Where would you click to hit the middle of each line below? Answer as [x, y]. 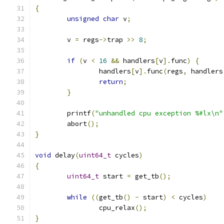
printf [79, 113]
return [111, 82]
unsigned [83, 19]
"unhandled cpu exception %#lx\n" [159, 113]
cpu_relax [117, 208]
